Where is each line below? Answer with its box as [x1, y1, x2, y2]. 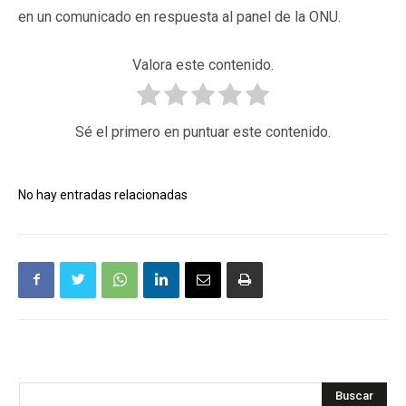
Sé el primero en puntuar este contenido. [75, 122, 331, 140]
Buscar [335, 389, 373, 403]
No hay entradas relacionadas [18, 187, 188, 202]
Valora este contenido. [132, 55, 274, 73]
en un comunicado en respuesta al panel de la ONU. [18, 7, 341, 25]
